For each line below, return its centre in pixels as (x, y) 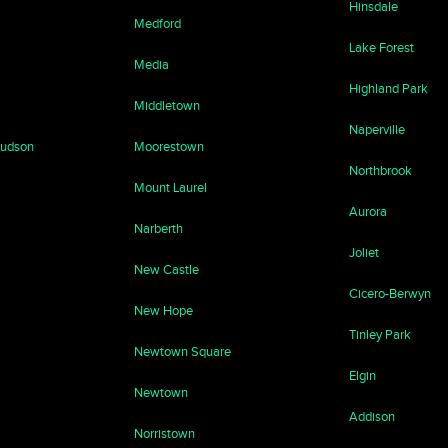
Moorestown (169, 146)
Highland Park (388, 88)
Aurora (367, 211)
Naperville (376, 129)
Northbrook (380, 170)
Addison (371, 416)
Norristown (165, 433)
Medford (158, 23)
